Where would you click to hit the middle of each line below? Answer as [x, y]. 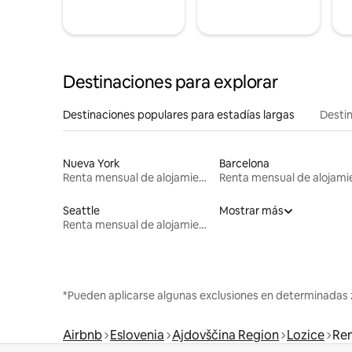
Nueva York [92, 163]
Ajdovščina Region [225, 335]
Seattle [81, 210]
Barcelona [244, 163]
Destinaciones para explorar [170, 82]
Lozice [306, 335]
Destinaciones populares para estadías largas [179, 114]
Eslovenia [137, 335]
